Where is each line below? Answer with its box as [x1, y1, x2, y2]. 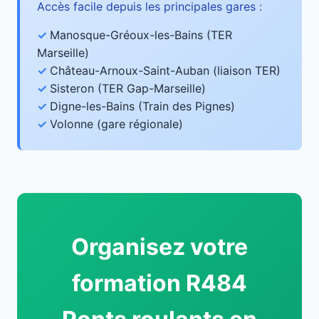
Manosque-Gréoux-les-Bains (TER [50, 27, 232, 42]
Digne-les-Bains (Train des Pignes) [50, 98, 235, 113]
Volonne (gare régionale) [50, 116, 183, 131]
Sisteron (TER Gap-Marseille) [50, 80, 206, 95]
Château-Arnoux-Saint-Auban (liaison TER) [50, 63, 281, 78]
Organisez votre [71, 232, 248, 261]
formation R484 [72, 268, 247, 297]
